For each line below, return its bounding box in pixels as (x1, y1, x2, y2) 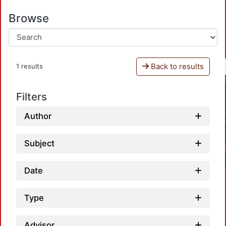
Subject (24, 138, 54, 148)
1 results (16, 62, 43, 71)
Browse (9, 11, 49, 25)
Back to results (148, 61, 204, 71)
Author (24, 111, 51, 121)
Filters (16, 90, 47, 103)
